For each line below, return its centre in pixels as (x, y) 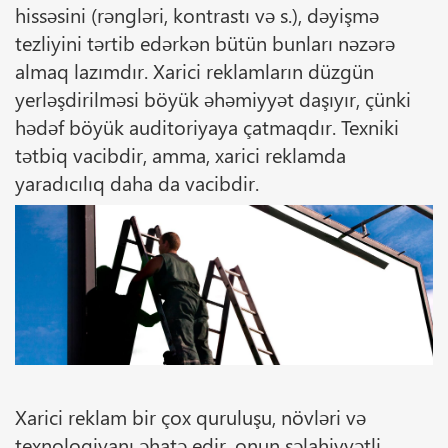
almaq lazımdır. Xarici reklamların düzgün (194, 69)
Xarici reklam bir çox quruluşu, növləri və (190, 416)
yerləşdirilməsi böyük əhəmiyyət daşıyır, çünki (213, 97)
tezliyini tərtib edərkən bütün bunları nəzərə (205, 41)
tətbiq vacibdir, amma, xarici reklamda (180, 153)
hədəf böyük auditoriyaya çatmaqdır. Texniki (207, 125)
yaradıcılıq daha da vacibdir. (137, 181)
